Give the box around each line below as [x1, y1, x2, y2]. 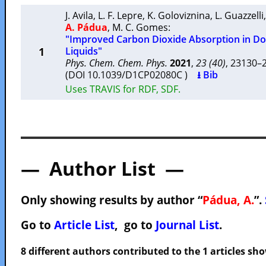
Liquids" [65, 45, 102, 58]
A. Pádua [65, 21, 107, 34]
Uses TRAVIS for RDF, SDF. [65, 83, 180, 96]
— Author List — [21, 156, 184, 181]
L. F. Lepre [98, 9, 142, 22]
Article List [54, 217, 115, 232]
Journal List [156, 217, 219, 232]
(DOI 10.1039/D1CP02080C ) [65, 68, 197, 81]
